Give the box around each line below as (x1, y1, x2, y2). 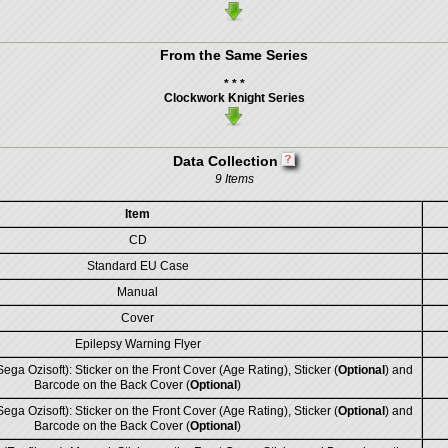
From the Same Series (160, 47, 308, 63)
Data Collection (173, 153, 278, 169)
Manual (117, 285, 158, 299)
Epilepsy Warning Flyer (74, 337, 201, 351)
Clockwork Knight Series (163, 91, 305, 105)
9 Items (214, 172, 254, 186)
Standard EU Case (86, 259, 189, 273)
